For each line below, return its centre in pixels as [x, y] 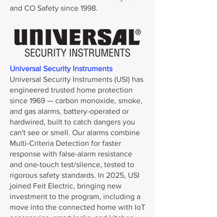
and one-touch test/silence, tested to [72, 164]
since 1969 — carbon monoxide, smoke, [76, 101]
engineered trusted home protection [71, 90]
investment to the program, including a [75, 196]
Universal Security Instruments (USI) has [77, 79]
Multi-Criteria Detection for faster [65, 143]
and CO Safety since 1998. [54, 8]
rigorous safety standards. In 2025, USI [75, 175]
